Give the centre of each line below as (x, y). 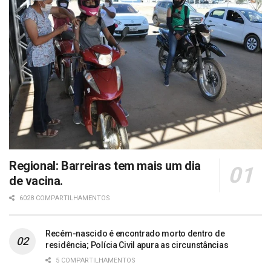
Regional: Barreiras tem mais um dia (105, 165)
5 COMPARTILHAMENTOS (95, 260)
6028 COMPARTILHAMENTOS (64, 198)
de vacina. (36, 181)
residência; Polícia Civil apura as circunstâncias (137, 245)
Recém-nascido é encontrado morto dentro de (135, 233)
